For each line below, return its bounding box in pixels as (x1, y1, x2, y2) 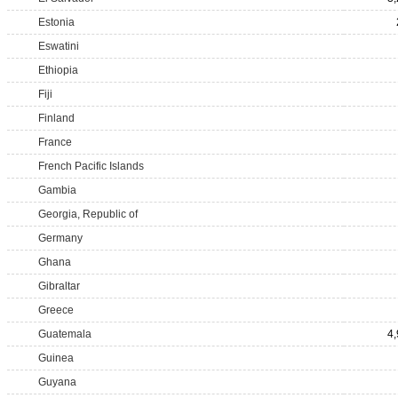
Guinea (38, 352, 74, 364)
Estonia (38, 16, 75, 28)
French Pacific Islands (38, 160, 144, 172)
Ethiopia (38, 64, 78, 76)
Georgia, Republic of (38, 208, 138, 220)
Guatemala (38, 328, 92, 340)
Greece (38, 304, 74, 316)
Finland (38, 112, 75, 124)
